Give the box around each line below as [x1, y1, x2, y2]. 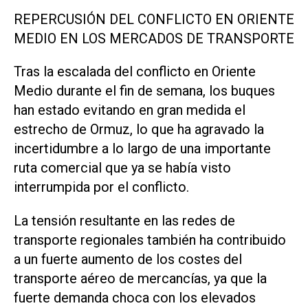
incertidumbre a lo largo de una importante [14, 140, 271, 157]
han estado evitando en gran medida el [14, 102, 245, 119]
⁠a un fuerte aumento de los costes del [14, 251, 242, 268]
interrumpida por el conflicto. [14, 179, 189, 196]
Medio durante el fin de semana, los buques [14, 82, 275, 100]
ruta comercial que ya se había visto [14, 159, 231, 177]
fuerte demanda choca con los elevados [14, 289, 256, 307]
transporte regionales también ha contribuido [14, 232, 286, 249]
